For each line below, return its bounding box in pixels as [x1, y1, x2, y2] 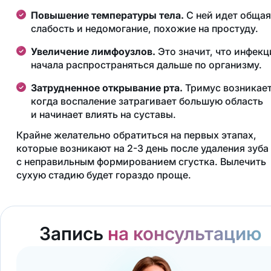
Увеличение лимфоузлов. [30, 45, 155, 58]
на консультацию [107, 223, 261, 245]
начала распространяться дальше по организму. [30, 59, 262, 71]
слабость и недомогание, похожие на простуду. [30, 22, 258, 35]
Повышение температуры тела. [30, 9, 184, 22]
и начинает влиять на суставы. [30, 108, 176, 121]
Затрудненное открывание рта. [30, 82, 183, 94]
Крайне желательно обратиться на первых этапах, [16, 129, 256, 142]
